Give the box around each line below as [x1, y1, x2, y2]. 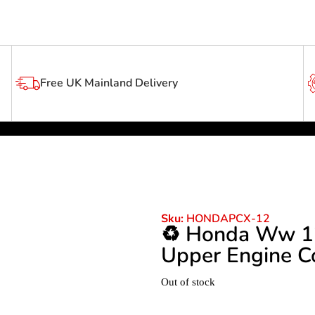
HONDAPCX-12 [186, 210, 270, 226]
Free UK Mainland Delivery [39, 75, 178, 91]
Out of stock [160, 276, 215, 288]
